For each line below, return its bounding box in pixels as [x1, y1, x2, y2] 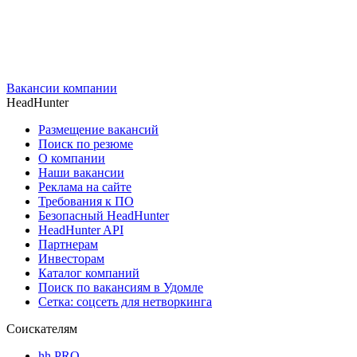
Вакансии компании [6, 81, 117, 96]
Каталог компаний [38, 266, 139, 280]
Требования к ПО [38, 194, 134, 209]
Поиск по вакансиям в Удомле [38, 280, 203, 295]
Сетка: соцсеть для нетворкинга [38, 295, 212, 309]
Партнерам [38, 237, 98, 252]
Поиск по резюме [38, 137, 133, 151]
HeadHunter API [38, 223, 124, 237]
